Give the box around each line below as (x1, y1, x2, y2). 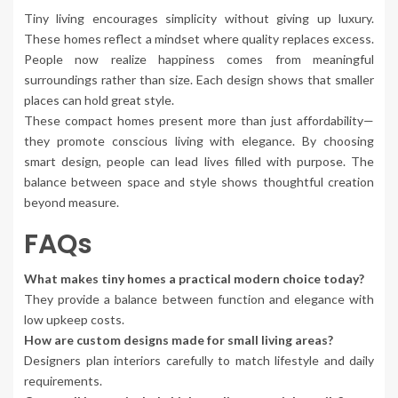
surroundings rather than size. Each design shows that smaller (24, 72, 374, 88)
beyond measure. (24, 195, 119, 211)
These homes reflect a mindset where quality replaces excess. (24, 31, 374, 47)
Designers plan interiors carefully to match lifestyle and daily (24, 353, 374, 369)
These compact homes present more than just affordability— (24, 113, 374, 129)
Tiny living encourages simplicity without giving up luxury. (24, 11, 374, 27)
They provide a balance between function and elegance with (24, 291, 374, 307)
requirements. (24, 373, 102, 389)
